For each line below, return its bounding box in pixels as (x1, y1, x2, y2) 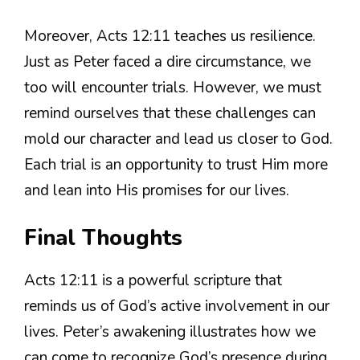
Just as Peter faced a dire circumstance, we (24, 51, 311, 72)
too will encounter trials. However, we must (24, 76, 321, 98)
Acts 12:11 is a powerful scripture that (24, 270, 282, 292)
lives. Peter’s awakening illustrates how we (24, 321, 316, 343)
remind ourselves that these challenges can (24, 102, 316, 124)
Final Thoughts (24, 223, 182, 254)
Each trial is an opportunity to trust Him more (24, 153, 328, 175)
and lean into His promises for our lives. (24, 179, 289, 201)
